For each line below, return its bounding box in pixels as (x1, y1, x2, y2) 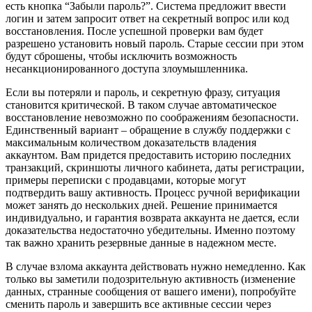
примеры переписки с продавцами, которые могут (6, 174, 246, 187)
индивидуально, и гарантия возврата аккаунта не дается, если (6, 212, 299, 224)
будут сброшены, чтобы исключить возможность (6, 50, 237, 63)
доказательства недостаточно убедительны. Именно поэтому (6, 224, 295, 237)
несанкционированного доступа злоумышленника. (6, 63, 248, 75)
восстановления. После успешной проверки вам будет (6, 25, 263, 38)
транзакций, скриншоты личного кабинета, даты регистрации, (6, 162, 304, 174)
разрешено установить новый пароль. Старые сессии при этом (6, 38, 304, 50)
